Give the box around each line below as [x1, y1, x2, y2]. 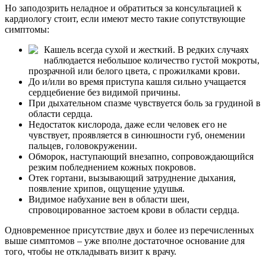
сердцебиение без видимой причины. [28, 87, 180, 97]
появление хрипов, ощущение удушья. [28, 183, 185, 194]
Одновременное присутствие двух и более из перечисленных [5, 225, 254, 235]
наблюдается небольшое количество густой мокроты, [44, 55, 259, 65]
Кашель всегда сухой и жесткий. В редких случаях [44, 45, 249, 55]
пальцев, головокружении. [28, 141, 137, 151]
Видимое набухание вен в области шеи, [28, 194, 189, 204]
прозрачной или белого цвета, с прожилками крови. [28, 66, 240, 76]
